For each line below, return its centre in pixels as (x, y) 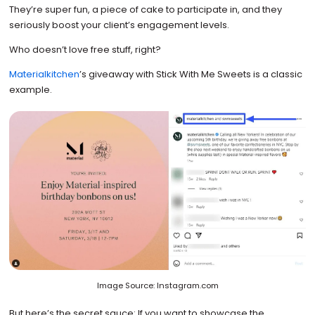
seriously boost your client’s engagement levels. (120, 25)
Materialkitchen (44, 74)
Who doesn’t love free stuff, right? (85, 49)
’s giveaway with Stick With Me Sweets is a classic (191, 74)
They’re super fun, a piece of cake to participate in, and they (145, 9)
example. (30, 89)
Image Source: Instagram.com (157, 286)
